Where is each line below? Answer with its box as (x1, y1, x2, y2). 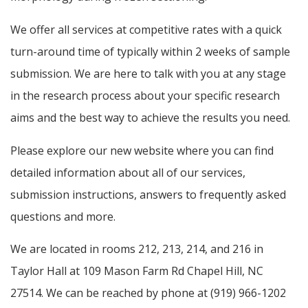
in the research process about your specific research (10, 88, 280, 104)
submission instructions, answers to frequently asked (10, 186, 286, 202)
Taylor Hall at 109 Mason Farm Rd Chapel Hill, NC (10, 263, 263, 279)
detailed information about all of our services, (10, 164, 245, 180)
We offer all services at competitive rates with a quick (10, 22, 282, 38)
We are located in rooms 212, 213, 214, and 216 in (10, 241, 263, 257)
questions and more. (10, 208, 115, 224)
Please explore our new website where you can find (10, 142, 274, 158)
